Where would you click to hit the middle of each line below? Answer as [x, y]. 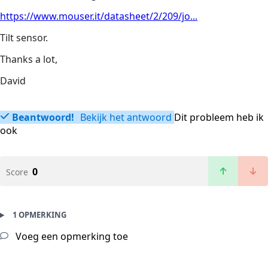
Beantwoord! [43, 118]
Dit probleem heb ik [219, 118]
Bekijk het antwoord [125, 118]
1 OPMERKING [39, 215]
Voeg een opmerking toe [71, 237]
